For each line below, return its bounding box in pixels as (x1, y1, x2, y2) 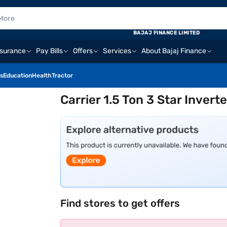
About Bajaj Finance (141, 47, 206, 55)
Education (3, 72, 32, 79)
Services (103, 47, 131, 55)
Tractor (52, 72, 73, 79)
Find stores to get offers (60, 197, 180, 209)
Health (32, 72, 52, 79)
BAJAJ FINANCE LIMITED (133, 30, 200, 36)
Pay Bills (36, 47, 63, 55)
